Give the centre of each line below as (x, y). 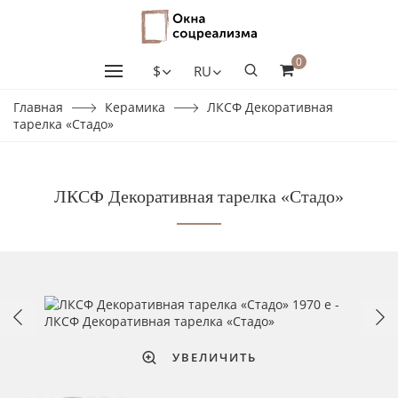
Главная (38, 107)
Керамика (135, 107)
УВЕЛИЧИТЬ (215, 358)
